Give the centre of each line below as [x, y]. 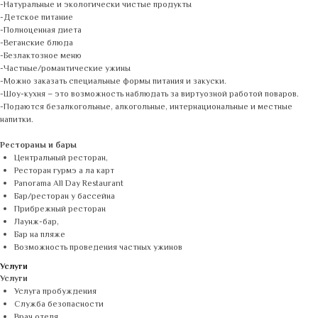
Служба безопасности [59, 305]
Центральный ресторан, [61, 159]
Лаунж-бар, [37, 223]
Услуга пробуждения [55, 292]
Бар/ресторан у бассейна [65, 197]
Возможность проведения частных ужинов [98, 248]
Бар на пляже [40, 235]
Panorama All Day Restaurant [69, 184]
